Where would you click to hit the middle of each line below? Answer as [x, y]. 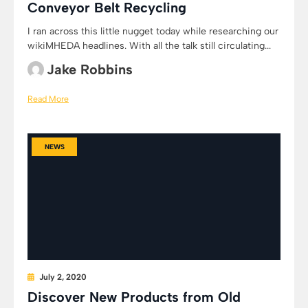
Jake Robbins [90, 69]
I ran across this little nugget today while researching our [153, 31]
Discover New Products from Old [134, 297]
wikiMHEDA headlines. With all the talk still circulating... [149, 46]
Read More [48, 99]
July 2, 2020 [63, 277]
